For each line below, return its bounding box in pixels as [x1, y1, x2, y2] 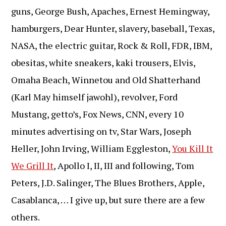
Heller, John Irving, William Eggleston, [11, 142, 173, 154]
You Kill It [172, 142, 213, 154]
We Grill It [11, 159, 54, 172]
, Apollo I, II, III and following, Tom [53, 159, 195, 172]
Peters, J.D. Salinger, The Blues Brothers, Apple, [11, 177, 205, 189]
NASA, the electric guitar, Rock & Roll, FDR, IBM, [11, 39, 212, 51]
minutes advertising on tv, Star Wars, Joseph [11, 125, 192, 137]
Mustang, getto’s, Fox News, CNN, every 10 [11, 108, 184, 120]
